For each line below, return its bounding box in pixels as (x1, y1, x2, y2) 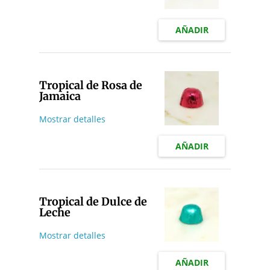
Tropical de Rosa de (39, 78, 142, 93)
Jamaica (39, 89, 81, 104)
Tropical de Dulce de (39, 195, 147, 209)
